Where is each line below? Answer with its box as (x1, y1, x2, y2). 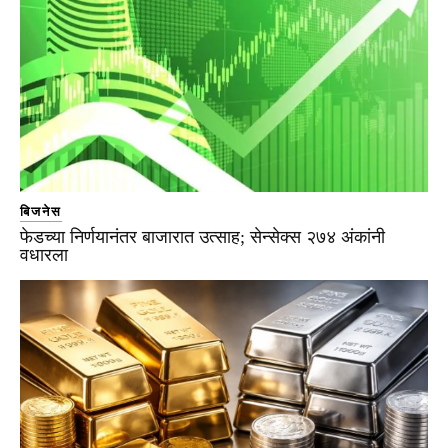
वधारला (20, 245, 68, 266)
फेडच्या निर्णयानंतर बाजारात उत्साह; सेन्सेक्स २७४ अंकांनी (20, 227, 385, 248)
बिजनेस (20, 204, 62, 220)
